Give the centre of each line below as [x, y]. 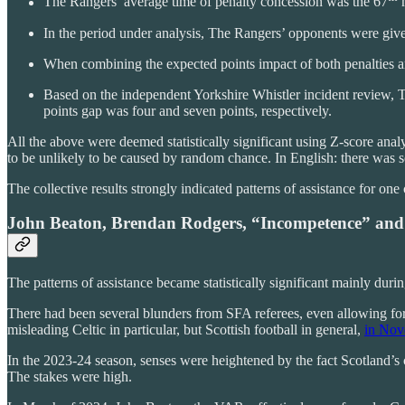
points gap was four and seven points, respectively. [188, 110]
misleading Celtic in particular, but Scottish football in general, [186, 330]
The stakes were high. [70, 377]
